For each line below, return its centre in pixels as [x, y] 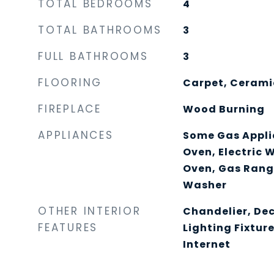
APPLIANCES [76, 135]
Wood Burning [224, 109]
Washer [205, 185]
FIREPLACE [70, 109]
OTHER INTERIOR [90, 211]
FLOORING [70, 83]
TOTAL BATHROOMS [100, 30]
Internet [206, 244]
